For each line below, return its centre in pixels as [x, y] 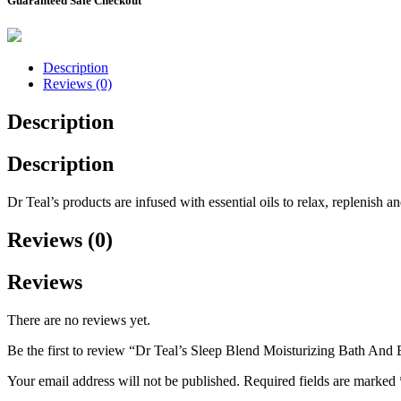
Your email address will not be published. [124, 380]
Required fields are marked [321, 380]
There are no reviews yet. [79, 320]
